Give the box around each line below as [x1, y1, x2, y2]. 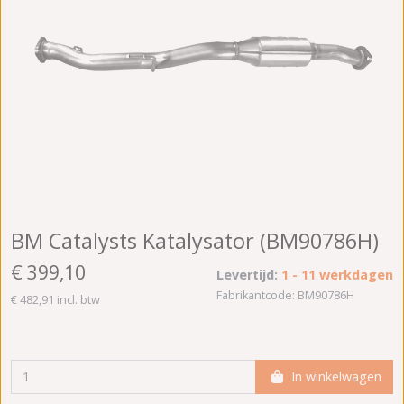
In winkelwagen [291, 367, 381, 385]
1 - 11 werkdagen [281, 266, 393, 284]
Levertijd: [216, 266, 281, 284]
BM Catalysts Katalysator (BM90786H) [11, 225, 379, 255]
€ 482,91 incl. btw [11, 291, 100, 308]
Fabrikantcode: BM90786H [216, 288, 354, 304]
